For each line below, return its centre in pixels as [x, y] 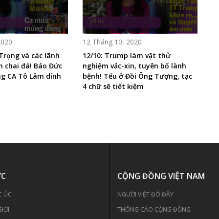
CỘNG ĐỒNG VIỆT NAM [161, 176]
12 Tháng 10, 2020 [112, 42]
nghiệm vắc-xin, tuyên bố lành [134, 66]
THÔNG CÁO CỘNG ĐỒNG [154, 209]
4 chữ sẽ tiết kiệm [113, 86]
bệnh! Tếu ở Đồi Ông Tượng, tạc [137, 76]
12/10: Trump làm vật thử [126, 55]
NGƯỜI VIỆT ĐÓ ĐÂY [145, 194]
